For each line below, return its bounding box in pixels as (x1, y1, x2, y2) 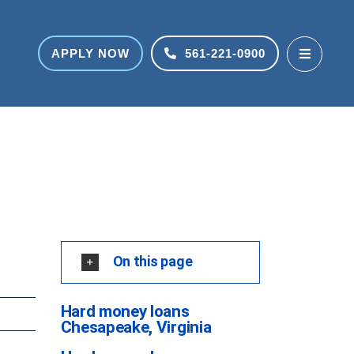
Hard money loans (60, 302, 190, 321)
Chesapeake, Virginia (60, 318, 212, 337)
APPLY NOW (51, 47, 130, 60)
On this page (112, 252, 193, 269)
